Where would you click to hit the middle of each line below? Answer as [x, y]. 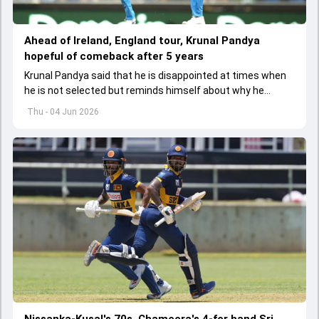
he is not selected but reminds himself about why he [144, 91]
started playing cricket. [77, 106]
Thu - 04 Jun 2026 [63, 112]
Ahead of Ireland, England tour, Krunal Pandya [142, 41]
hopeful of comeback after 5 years [114, 57]
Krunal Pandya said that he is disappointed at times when [155, 76]
